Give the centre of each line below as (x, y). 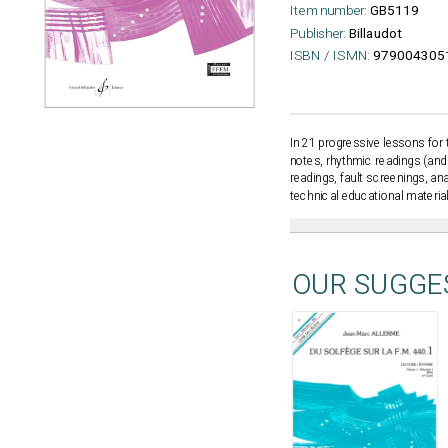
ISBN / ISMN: (329, 55)
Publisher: (317, 33)
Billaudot (375, 33)
